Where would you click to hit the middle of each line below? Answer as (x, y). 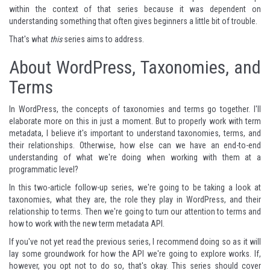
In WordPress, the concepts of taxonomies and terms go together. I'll (135, 109)
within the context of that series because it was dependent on (135, 9)
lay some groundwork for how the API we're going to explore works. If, (135, 254)
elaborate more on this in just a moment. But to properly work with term (135, 121)
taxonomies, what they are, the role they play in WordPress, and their (135, 199)
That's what (30, 39)
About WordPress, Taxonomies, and (135, 67)
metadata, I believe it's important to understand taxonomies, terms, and (135, 133)
